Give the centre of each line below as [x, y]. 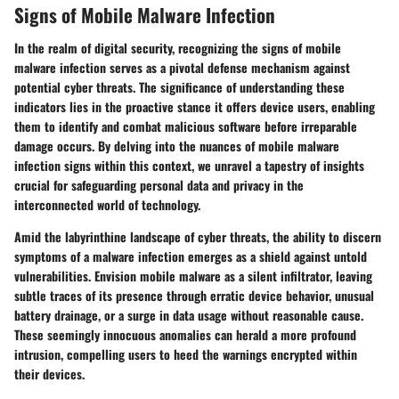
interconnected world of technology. [107, 205]
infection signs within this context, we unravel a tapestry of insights [189, 166]
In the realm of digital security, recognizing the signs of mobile [178, 48]
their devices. [49, 374]
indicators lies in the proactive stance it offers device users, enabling [195, 107]
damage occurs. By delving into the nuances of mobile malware [177, 146]
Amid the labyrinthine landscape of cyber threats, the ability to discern [198, 237]
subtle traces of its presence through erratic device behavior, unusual [194, 296]
